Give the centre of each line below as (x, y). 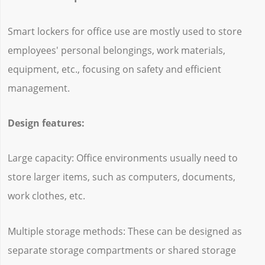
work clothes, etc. (46, 196)
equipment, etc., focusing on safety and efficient (114, 70)
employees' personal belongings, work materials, (116, 51)
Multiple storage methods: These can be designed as (125, 231)
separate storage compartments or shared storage (122, 250)
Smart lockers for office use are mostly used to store (125, 32)
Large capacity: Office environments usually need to (122, 158)
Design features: (46, 123)
